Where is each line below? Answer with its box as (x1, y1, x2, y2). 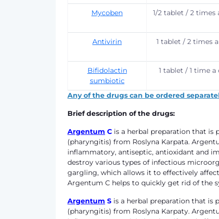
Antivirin (92, 37, 122, 46)
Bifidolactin (87, 66, 127, 75)
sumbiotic (89, 76, 125, 85)
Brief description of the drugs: (67, 109, 175, 118)
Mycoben (91, 8, 123, 17)
